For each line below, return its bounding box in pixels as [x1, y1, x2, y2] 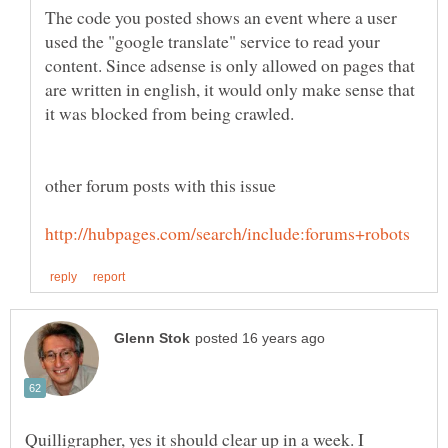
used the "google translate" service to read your [45, 28, 380, 53]
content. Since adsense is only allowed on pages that [45, 52, 415, 77]
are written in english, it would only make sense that [45, 76, 415, 101]
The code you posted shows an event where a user [45, 4, 397, 29]
